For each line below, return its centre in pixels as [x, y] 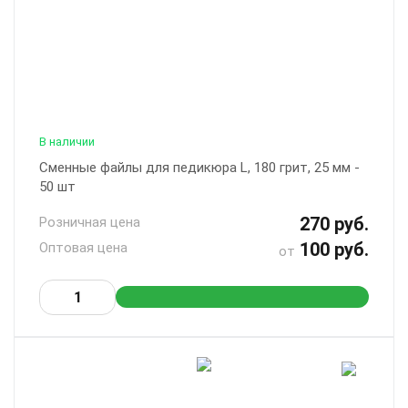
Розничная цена [90, 223]
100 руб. [332, 250]
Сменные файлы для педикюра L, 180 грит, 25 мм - [199, 168]
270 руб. [334, 224]
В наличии [67, 142]
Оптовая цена [83, 248]
